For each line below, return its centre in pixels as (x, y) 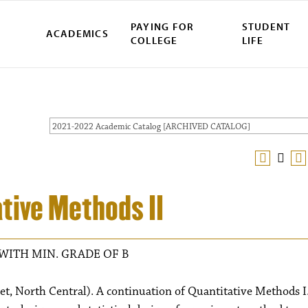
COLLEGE (154, 41)
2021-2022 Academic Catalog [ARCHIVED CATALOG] (151, 127)
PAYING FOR (162, 27)
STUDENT (266, 27)
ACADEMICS (77, 34)
